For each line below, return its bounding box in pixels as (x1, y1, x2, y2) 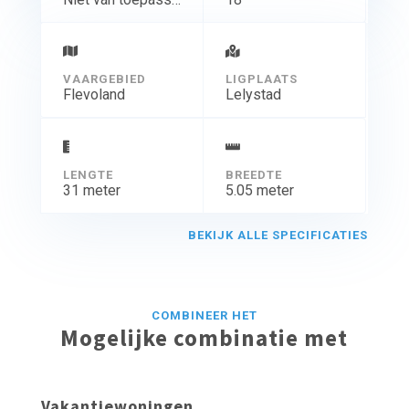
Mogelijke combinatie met (60, 322, 349, 352)
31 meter (62, 181, 121, 199)
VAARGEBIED (62, 71, 146, 86)
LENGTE (62, 167, 113, 182)
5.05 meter (225, 181, 294, 199)
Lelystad (225, 85, 281, 103)
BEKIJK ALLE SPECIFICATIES (188, 227, 369, 242)
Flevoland (62, 85, 125, 103)
